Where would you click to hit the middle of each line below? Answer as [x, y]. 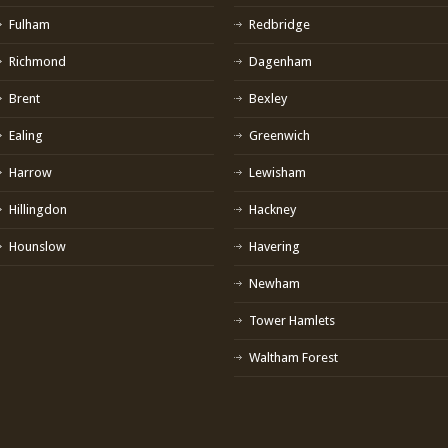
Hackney [272, 209]
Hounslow [37, 246]
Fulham [29, 24]
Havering [274, 246]
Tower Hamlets [292, 320]
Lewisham [277, 172]
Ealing [26, 135]
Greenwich [279, 135]
